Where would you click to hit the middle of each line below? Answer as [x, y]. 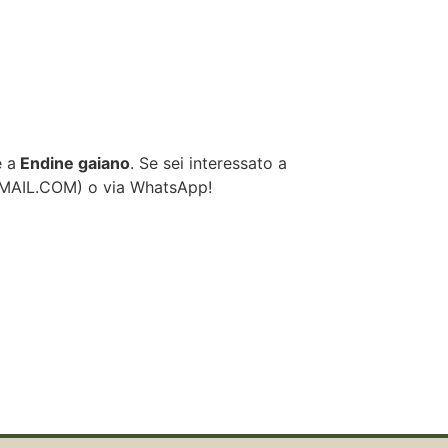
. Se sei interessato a [208, 163]
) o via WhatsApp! [144, 187]
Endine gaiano [73, 163]
